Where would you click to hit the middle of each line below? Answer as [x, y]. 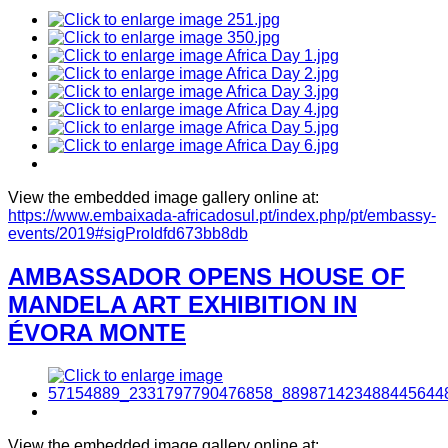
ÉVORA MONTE [97, 333]
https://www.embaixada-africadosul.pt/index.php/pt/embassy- [222, 216]
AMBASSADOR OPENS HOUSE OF [206, 277]
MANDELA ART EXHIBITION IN [182, 305]
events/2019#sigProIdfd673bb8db [128, 234]
